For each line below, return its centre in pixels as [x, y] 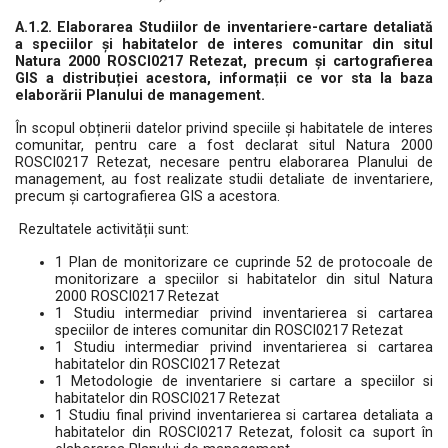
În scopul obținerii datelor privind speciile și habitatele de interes [224, 128]
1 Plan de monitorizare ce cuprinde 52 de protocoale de [244, 262]
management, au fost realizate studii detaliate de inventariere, [224, 179]
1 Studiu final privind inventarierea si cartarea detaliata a [244, 415]
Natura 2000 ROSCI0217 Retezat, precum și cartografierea [224, 61]
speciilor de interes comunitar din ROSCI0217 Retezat [229, 330]
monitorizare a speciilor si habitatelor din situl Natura [244, 279]
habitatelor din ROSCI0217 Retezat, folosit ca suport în [244, 432]
